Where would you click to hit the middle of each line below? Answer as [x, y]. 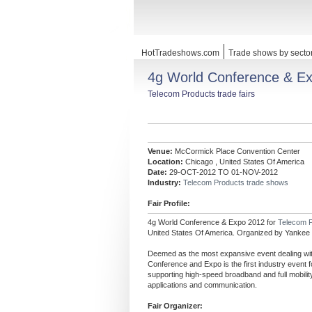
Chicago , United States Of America [244, 162]
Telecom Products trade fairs [201, 94]
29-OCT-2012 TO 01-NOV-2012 [223, 172]
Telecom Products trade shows [236, 182]
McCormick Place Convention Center [236, 151]
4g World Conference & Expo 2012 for [213, 222]
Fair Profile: [169, 203]
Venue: [160, 151]
